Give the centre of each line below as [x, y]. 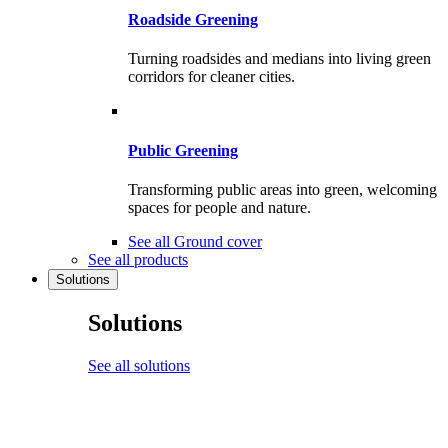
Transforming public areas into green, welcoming [282, 189]
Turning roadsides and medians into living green [279, 59]
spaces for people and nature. [219, 207]
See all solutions [139, 365]
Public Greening [183, 150]
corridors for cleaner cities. [211, 77]
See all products [138, 259]
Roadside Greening [193, 20]
